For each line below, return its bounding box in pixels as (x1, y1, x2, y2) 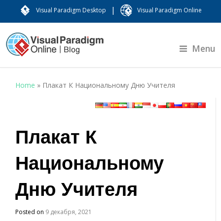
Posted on (15, 208, 46, 216)
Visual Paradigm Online (137, 6, 202, 14)
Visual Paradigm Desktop (36, 6, 106, 14)
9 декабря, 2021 (45, 208, 92, 216)
